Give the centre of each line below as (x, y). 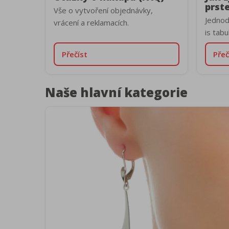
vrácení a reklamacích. (91, 22)
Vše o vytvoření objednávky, (103, 10)
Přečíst (75, 54)
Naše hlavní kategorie (116, 92)
